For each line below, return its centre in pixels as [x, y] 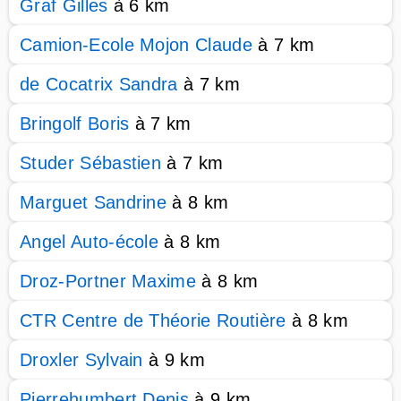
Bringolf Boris [75, 124]
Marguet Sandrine [94, 202]
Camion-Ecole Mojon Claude [137, 45]
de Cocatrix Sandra [99, 84]
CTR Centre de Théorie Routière [153, 320]
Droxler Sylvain [81, 360]
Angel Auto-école [90, 242]
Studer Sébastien [91, 163]
